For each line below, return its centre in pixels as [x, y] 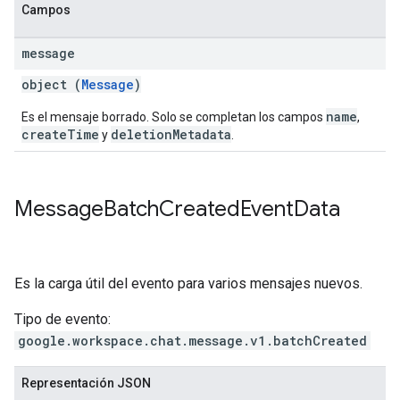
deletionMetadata [171, 134]
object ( [51, 84]
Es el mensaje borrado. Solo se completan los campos [174, 117]
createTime [60, 134]
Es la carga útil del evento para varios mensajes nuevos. [188, 283]
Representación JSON [86, 383]
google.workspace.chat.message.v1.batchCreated [192, 341]
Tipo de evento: [62, 319]
